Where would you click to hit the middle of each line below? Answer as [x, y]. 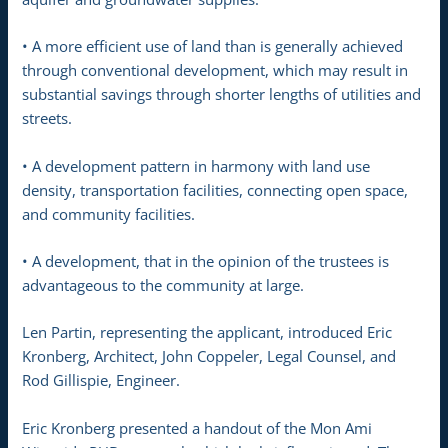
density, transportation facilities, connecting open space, [215, 189]
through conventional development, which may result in [215, 70]
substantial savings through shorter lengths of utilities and [222, 94]
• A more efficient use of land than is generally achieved [213, 46]
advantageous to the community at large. [163, 284]
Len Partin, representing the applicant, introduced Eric [207, 332]
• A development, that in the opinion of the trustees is [206, 260]
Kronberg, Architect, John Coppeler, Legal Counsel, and [209, 356]
